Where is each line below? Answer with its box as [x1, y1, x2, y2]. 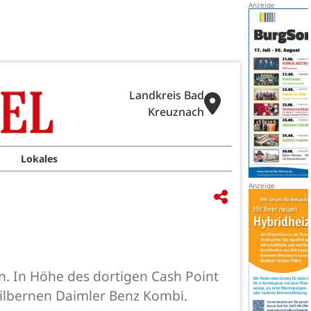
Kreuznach [148, 104, 204, 119]
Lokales [21, 152, 58, 165]
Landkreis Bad [129, 87, 204, 103]
